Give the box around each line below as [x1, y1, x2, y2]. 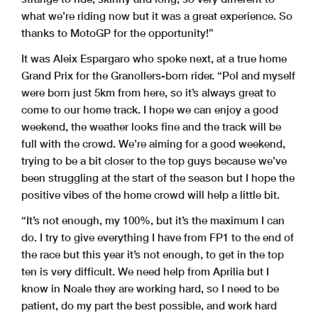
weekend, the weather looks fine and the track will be [21, 120, 281, 133]
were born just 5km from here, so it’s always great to [21, 86, 276, 99]
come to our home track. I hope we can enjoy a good [21, 103, 278, 116]
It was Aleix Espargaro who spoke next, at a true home [21, 52, 287, 65]
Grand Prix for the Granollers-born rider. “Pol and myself [21, 69, 295, 82]
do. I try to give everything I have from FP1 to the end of [21, 231, 294, 244]
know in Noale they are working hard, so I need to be [21, 282, 279, 295]
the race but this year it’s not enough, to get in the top [21, 248, 284, 261]
